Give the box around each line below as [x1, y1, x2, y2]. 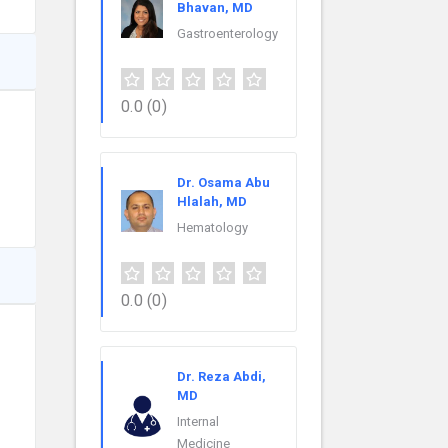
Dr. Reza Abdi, [177, 369, 266, 385]
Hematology [177, 220, 248, 236]
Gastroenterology [177, 26, 278, 42]
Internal [177, 414, 219, 430]
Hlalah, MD [177, 194, 247, 210]
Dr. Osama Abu [177, 175, 270, 191]
